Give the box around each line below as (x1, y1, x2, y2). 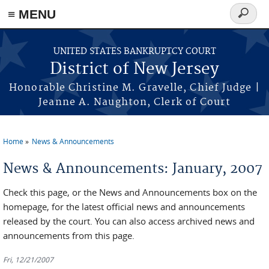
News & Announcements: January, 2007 (3, 160, 262, 177)
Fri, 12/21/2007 (3, 255, 53, 264)
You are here (3, 144, 70, 157)
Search (230, 13, 266, 27)
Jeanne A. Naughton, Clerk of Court (38, 96, 231, 108)
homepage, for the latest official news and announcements (3, 201, 245, 213)
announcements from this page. (3, 229, 134, 241)
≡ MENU (8, 7, 56, 21)
